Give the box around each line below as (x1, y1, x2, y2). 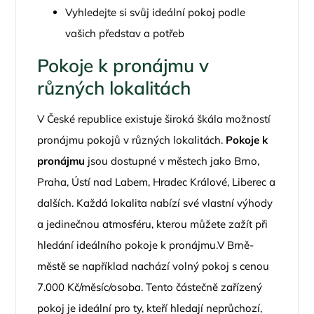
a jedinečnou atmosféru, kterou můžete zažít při (37, 217, 268, 231)
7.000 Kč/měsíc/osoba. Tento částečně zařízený (37, 280, 263, 294)
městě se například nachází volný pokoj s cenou (37, 259, 270, 273)
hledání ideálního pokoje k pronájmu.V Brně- (37, 238, 254, 252)
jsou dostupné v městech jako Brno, (85, 154, 260, 168)
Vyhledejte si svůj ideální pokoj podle (65, 6, 246, 19)
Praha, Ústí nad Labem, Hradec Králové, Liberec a (37, 175, 276, 189)
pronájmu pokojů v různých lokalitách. (37, 133, 226, 146)
